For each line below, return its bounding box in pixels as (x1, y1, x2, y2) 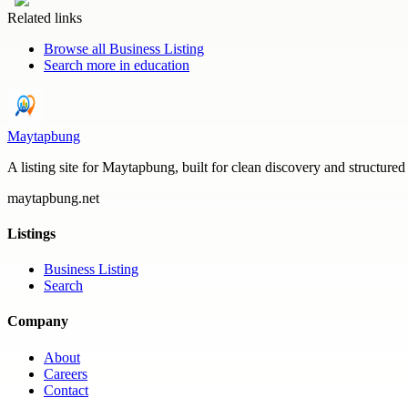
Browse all (44, 40, 109, 56)
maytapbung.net (7, 189, 99, 206)
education (134, 56, 189, 73)
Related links (7, 9, 82, 25)
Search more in (44, 56, 134, 73)
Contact (44, 382, 88, 398)
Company (7, 313, 68, 330)
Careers (44, 365, 87, 382)
